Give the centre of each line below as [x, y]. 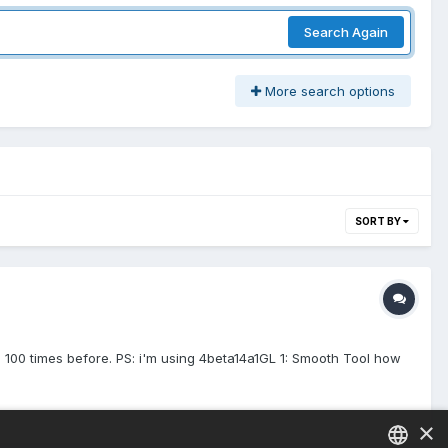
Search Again [346, 32]
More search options [328, 90]
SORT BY [379, 220]
